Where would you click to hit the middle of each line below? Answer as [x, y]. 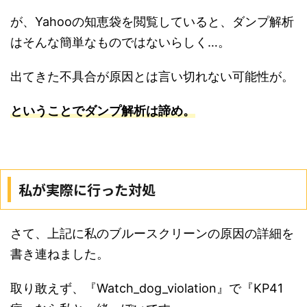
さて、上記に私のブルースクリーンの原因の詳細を [152, 234]
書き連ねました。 [60, 254]
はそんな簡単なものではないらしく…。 [120, 42]
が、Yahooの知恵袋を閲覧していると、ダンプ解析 [152, 22]
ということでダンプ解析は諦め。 [103, 111]
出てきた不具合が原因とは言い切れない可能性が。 [152, 77]
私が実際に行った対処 [87, 190]
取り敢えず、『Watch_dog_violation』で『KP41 [147, 288]
